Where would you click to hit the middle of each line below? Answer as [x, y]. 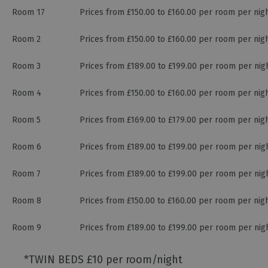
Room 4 [27, 93]
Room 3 [26, 66]
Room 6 [27, 147]
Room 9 [27, 228]
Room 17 [28, 13]
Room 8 [27, 201]
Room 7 [26, 174]
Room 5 [26, 120]
